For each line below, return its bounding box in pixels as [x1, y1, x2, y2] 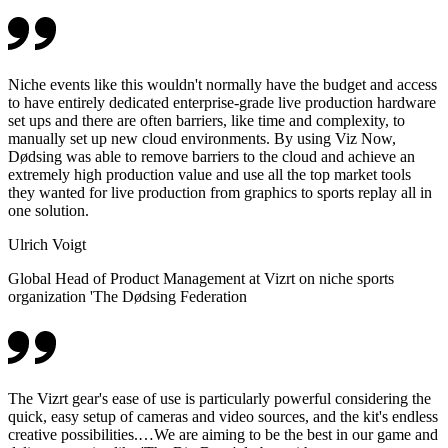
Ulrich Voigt [8, 236, 86, 254]
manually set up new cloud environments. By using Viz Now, [8, 130, 396, 148]
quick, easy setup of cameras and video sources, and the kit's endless [8, 408, 438, 426]
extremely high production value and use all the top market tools [8, 166, 411, 184]
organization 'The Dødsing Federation [8, 288, 247, 306]
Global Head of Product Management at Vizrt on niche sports [8, 270, 394, 288]
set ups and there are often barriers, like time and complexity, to [8, 112, 405, 130]
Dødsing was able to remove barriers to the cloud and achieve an [8, 148, 415, 166]
